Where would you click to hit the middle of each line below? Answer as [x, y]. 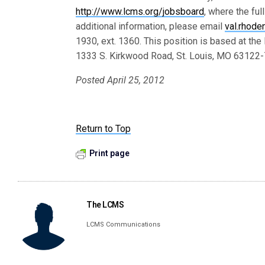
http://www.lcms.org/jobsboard [140, 12]
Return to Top [104, 129]
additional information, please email [151, 26]
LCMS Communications [124, 224]
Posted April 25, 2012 [120, 80]
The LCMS [105, 205]
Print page [109, 153]
